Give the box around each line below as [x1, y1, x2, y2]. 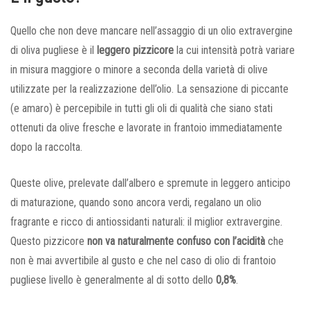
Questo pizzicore [10, 234, 87, 248]
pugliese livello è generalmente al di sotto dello [10, 273, 216, 286]
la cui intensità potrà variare [174, 43, 295, 57]
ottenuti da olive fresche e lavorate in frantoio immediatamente [10, 120, 282, 134]
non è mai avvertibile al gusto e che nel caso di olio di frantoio [10, 253, 276, 267]
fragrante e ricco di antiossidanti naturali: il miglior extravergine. [10, 215, 282, 228]
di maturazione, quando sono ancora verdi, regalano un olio [10, 195, 262, 209]
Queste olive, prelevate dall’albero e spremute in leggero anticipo [10, 176, 291, 190]
